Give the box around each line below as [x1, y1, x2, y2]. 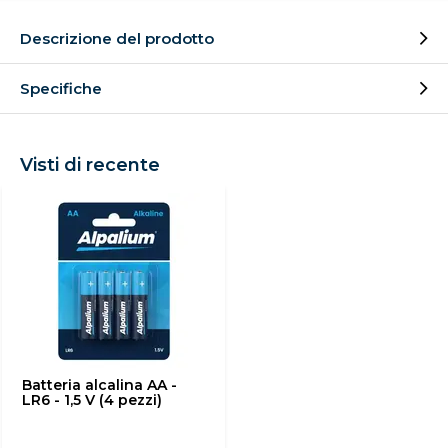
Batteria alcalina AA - [22, 376, 177, 394]
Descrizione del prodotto [20, 29, 214, 48]
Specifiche [20, 79, 102, 98]
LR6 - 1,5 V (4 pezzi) [22, 391, 162, 409]
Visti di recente [20, 154, 160, 176]
